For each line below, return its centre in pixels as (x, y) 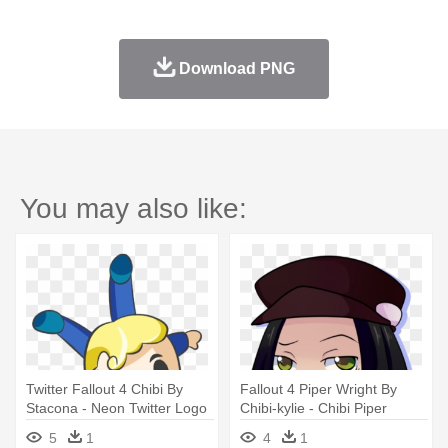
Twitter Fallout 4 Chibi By (104, 388)
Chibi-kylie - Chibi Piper (313, 407)
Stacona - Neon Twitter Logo (116, 407)
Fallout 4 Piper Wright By (318, 388)
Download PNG (236, 68)
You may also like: (133, 208)
